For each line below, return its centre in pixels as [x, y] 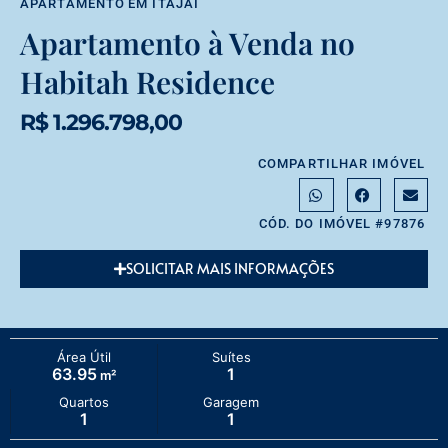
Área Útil [83, 357]
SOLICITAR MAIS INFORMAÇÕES [230, 268]
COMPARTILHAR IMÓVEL [341, 164]
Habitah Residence [147, 82]
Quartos [84, 402]
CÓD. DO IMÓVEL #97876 [341, 223]
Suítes [231, 357]
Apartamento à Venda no [187, 43]
